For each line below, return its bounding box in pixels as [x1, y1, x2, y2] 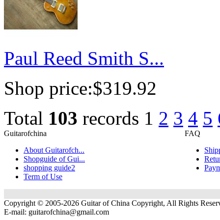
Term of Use [24, 172, 62, 181]
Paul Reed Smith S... [4, 48, 164, 69]
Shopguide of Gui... [24, 155, 85, 164]
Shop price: [4, 78, 93, 99]
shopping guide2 [24, 164, 75, 172]
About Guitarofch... [24, 146, 84, 155]
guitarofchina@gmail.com [28, 208, 109, 217]
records [78, 108, 144, 129]
